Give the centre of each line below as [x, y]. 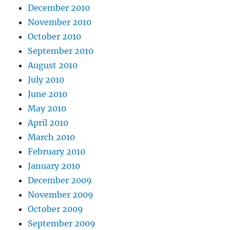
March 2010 [52, 137]
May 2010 [47, 109]
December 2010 [59, 8]
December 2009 [60, 180]
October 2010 [55, 37]
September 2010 [61, 51]
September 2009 [62, 224]
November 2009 [61, 195]
